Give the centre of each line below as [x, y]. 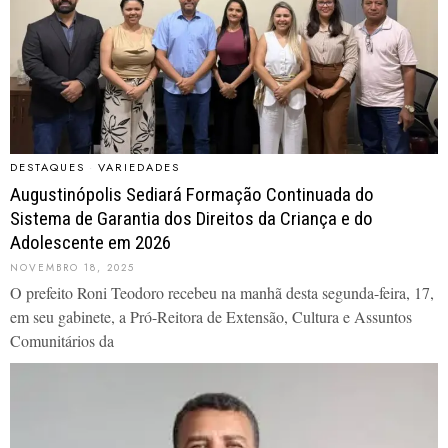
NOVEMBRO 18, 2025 [72, 267]
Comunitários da [62, 340]
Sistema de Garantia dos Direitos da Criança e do [191, 218]
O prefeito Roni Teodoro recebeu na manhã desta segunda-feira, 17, [222, 292]
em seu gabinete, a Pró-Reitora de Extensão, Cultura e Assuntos [211, 316]
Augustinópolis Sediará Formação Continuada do [192, 194]
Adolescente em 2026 [90, 242]
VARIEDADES [139, 166]
